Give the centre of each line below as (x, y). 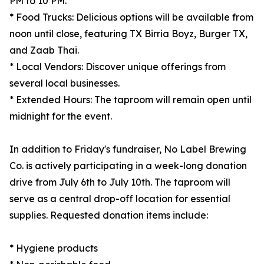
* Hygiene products (54, 248)
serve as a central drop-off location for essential (120, 199)
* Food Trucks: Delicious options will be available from (131, 17)
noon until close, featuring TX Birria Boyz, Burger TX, (128, 34)
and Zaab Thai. (44, 50)
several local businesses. (65, 83)
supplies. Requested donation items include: (109, 215)
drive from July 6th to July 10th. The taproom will (120, 182)
